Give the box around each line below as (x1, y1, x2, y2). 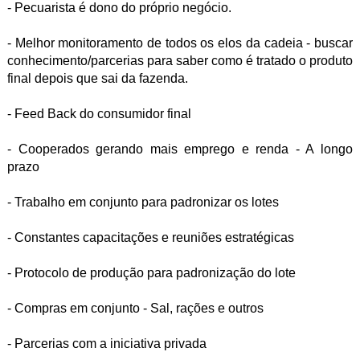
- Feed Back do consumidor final (6, 107, 191, 121)
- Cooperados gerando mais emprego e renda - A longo (6, 142, 354, 156)
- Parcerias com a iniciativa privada (6, 337, 207, 350)
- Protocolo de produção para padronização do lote (6, 266, 296, 280)
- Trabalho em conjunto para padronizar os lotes (6, 195, 279, 209)
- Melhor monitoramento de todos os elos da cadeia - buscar (6, 36, 354, 50)
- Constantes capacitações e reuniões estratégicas (6, 231, 294, 244)
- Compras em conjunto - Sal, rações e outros (6, 301, 264, 315)
